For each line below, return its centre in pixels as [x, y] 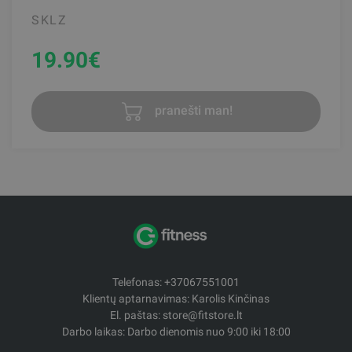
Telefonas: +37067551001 [176, 282]
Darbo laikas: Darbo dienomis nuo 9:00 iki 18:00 [176, 331]
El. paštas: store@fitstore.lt [176, 315]
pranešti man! [192, 111]
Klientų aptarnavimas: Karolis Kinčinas [176, 298]
